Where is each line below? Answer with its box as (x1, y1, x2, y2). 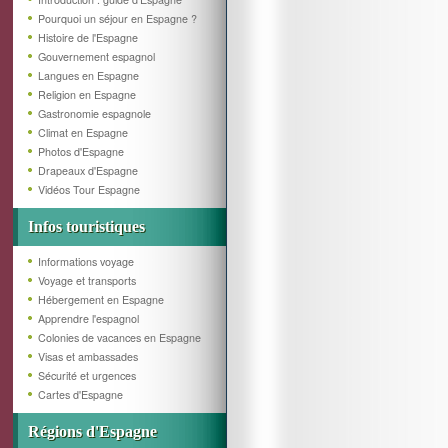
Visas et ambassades (38, 349, 138, 364)
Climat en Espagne (38, 125, 128, 140)
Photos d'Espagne (38, 144, 124, 159)
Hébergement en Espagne (38, 292, 164, 307)
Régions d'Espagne (28, 423, 157, 440)
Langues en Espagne (38, 68, 139, 83)
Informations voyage (38, 254, 134, 269)
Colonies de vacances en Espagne (38, 330, 201, 345)
